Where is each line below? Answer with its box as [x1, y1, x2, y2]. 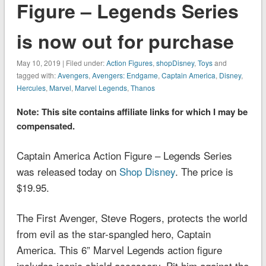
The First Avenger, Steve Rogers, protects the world [16, 210, 247, 225]
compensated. [16, 119, 75, 132]
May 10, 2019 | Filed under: [16, 57, 106, 68]
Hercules [16, 82, 46, 93]
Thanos [130, 82, 155, 93]
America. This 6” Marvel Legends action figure [16, 242, 222, 257]
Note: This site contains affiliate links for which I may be [16, 104, 248, 118]
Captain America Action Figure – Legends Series [16, 147, 232, 163]
